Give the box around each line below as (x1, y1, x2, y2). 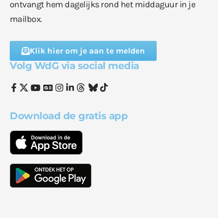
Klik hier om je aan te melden (30, 46, 145, 56)
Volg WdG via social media (10, 60, 139, 72)
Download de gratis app (10, 110, 127, 122)
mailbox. (10, 14, 42, 25)
